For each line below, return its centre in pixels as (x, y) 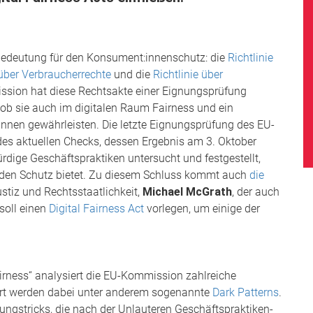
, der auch (256, 192)
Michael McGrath (187, 192)
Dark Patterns (246, 292)
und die (132, 74)
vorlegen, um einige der (202, 209)
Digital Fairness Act (96, 209)
